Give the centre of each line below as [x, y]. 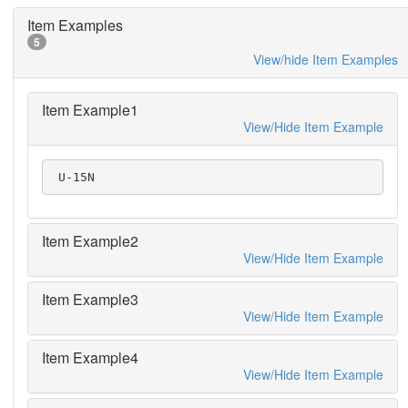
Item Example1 [90, 110]
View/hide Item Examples [325, 59]
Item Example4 [90, 357]
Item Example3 [90, 299]
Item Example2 [90, 241]
